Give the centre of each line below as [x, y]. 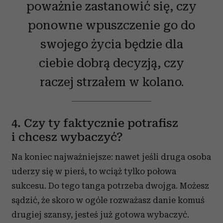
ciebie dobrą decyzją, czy [111, 62]
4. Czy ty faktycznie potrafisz [95, 123]
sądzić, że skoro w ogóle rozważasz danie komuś [108, 200]
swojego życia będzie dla [111, 44]
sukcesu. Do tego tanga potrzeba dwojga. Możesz [110, 185]
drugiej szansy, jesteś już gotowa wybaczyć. [100, 214]
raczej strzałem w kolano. [111, 81]
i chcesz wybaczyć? [67, 137]
